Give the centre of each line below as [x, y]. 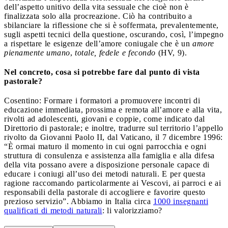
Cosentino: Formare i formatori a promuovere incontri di [102, 100]
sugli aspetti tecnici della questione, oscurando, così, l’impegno [114, 34]
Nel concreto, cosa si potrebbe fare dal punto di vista [102, 72]
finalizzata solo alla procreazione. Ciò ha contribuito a [98, 16]
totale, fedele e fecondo [115, 52]
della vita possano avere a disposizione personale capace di [107, 164]
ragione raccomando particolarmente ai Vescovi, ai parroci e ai [112, 183]
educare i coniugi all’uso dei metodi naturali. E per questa [105, 174]
